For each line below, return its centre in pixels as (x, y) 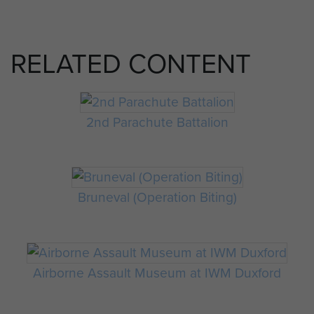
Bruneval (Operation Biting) (157, 198)
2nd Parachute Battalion (157, 122)
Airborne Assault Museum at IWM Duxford (157, 273)
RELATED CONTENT (131, 64)
